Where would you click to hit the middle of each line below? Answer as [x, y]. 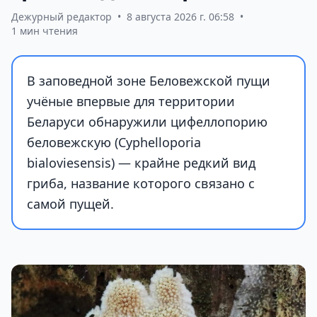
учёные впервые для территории [131, 101]
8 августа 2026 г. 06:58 [180, 16]
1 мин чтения [45, 30]
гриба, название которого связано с [141, 183]
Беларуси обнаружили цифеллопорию [147, 121]
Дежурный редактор [62, 16]
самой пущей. [70, 203]
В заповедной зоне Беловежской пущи [149, 80]
